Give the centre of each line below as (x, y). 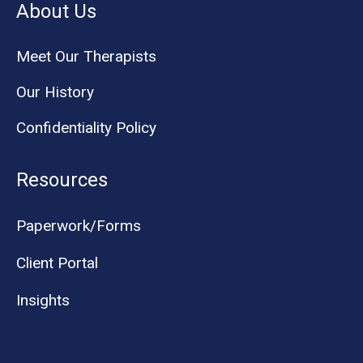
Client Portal (57, 263)
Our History (55, 92)
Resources (62, 180)
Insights (43, 301)
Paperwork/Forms (79, 226)
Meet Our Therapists (86, 57)
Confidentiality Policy (86, 128)
